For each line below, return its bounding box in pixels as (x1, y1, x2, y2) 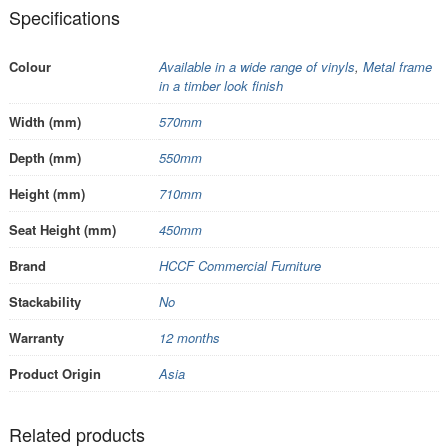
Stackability (8, 291, 81, 311)
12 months (158, 327, 220, 347)
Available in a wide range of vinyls (158, 56, 355, 76)
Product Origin (8, 363, 101, 383)
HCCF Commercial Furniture (158, 255, 321, 275)
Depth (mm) (8, 147, 81, 167)
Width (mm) (8, 111, 81, 131)
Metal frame (362, 56, 432, 76)
